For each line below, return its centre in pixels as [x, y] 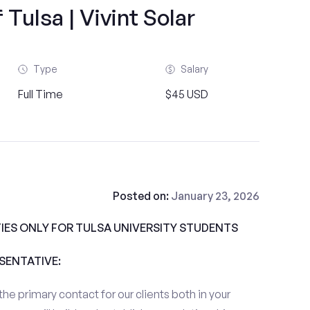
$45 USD [186, 94]
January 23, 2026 [215, 196]
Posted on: [142, 196]
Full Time [41, 94]
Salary [194, 69]
